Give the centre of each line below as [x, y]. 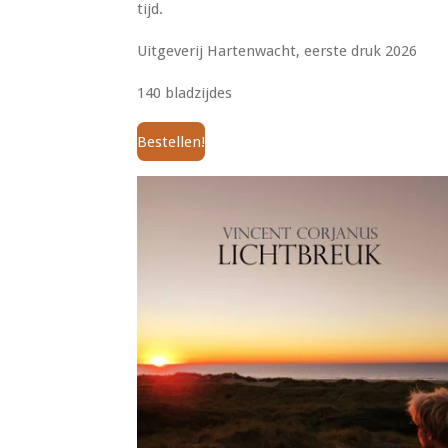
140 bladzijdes [184, 93]
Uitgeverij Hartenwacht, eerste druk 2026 [277, 51]
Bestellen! [171, 141]
